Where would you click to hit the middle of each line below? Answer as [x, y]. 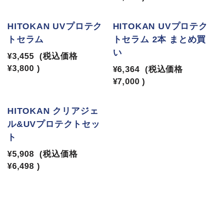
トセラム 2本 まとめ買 [159, 39]
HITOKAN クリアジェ [53, 111]
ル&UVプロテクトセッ [54, 124]
